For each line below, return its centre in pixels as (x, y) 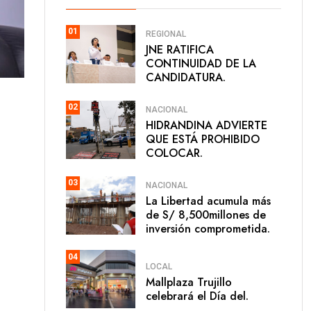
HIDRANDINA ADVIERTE (207, 125)
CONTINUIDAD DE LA (201, 64)
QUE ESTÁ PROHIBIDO (203, 139)
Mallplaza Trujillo (189, 282)
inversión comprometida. (208, 229)
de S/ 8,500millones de (206, 215)
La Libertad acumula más (208, 201)
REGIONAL (166, 34)
